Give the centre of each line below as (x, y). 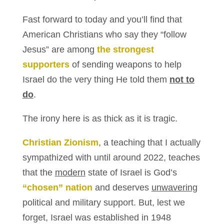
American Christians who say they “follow (104, 35)
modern (70, 173)
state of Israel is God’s (131, 173)
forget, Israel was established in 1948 (96, 218)
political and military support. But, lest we (103, 203)
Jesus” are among (59, 50)
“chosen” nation (57, 188)
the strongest (125, 50)
